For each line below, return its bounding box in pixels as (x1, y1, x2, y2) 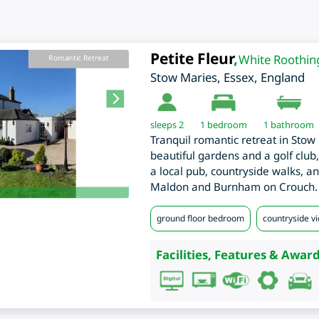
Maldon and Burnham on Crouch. (150, 179, 318, 194)
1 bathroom (263, 118, 314, 132)
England (260, 69, 305, 86)
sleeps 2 (150, 118, 184, 132)
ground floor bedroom (156, 212, 244, 225)
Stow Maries (150, 69, 217, 86)
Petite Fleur (150, 48, 234, 69)
